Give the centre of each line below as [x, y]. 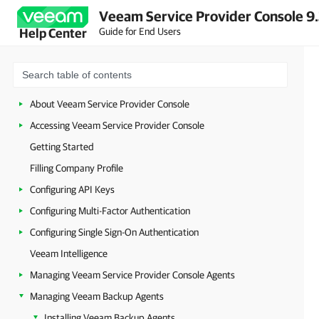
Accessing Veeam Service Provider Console [117, 125]
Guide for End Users [140, 31]
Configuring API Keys [72, 189]
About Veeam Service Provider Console [110, 104]
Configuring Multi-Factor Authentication [110, 211]
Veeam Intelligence [69, 253]
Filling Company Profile [77, 168]
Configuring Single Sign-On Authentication [114, 232]
